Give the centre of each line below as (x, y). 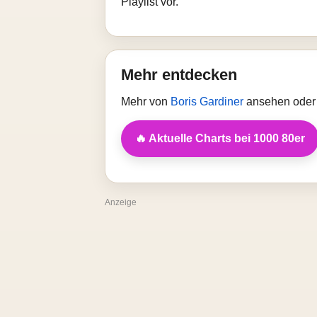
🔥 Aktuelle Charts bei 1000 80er (220, 138)
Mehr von (146, 102)
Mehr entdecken (179, 75)
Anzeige (121, 202)
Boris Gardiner (208, 102)
